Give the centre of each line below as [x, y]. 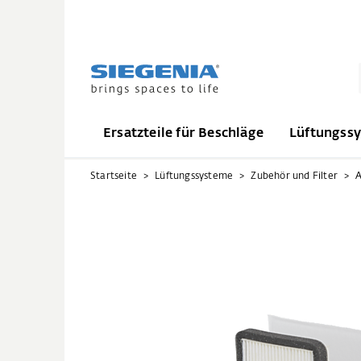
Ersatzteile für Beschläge [183, 133]
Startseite [114, 176]
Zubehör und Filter [295, 176]
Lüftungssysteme [194, 176]
